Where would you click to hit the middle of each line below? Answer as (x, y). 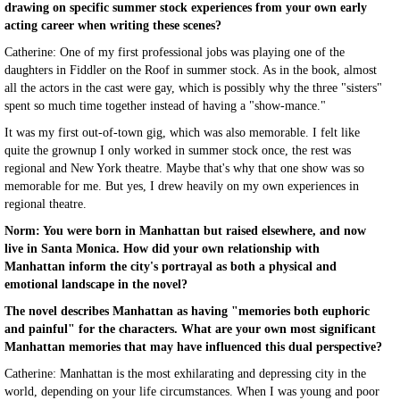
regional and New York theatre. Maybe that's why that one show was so (184, 168)
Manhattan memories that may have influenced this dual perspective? (193, 347)
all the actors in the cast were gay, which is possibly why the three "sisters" (193, 88)
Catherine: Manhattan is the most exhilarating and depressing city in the (185, 374)
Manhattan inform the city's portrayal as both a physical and (171, 267)
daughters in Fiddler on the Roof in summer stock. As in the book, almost (191, 70)
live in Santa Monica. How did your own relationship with (162, 249)
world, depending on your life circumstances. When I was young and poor (192, 392)
